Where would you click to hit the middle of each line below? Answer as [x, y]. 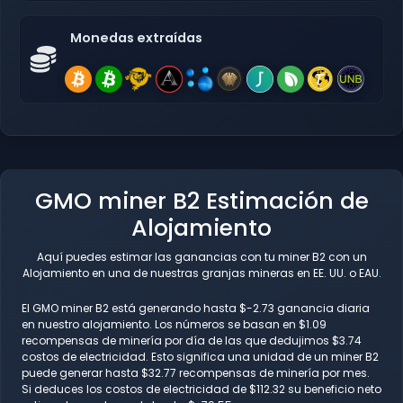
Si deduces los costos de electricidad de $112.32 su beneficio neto [201, 390]
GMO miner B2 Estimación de [201, 201]
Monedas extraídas [137, 37]
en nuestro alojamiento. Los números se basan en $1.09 [174, 325]
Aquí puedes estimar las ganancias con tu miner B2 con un [201, 257]
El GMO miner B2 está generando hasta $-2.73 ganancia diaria [196, 309]
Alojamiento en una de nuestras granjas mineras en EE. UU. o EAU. [201, 273]
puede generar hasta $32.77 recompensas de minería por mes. [196, 373]
